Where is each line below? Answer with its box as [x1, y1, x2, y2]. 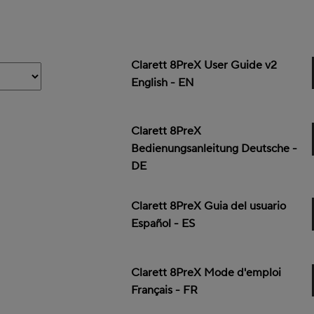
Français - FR [131, 282, 198, 297]
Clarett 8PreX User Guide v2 [131, 57, 278, 72]
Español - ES [131, 217, 196, 231]
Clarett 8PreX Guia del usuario [131, 199, 287, 214]
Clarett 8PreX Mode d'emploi [131, 265, 282, 280]
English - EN [131, 75, 195, 90]
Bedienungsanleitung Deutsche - [131, 142, 298, 156]
